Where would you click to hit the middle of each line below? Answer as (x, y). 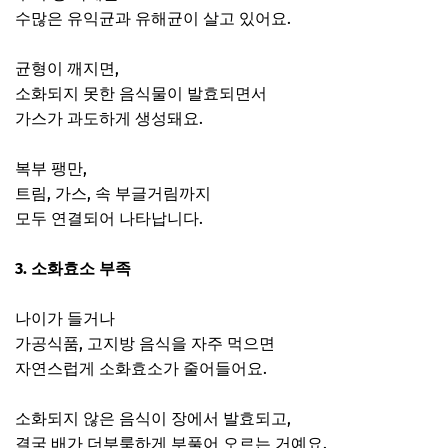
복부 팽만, (51, 168)
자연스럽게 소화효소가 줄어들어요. (141, 368)
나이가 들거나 (65, 318)
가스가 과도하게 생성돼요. (109, 118)
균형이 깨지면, (67, 68)
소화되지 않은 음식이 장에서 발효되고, (153, 418)
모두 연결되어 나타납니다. (109, 218)
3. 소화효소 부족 (73, 268)
